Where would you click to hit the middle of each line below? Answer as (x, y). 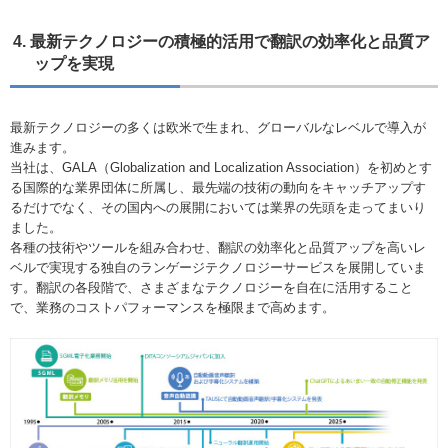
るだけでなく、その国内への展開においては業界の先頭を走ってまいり (218, 208)
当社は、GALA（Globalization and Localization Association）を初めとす (221, 168)
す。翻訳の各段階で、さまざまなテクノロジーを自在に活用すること (211, 288)
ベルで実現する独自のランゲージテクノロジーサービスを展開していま (218, 268)
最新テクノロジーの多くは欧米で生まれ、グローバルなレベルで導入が (218, 128)
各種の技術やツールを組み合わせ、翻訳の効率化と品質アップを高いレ (218, 248)
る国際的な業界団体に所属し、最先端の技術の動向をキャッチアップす (218, 188)
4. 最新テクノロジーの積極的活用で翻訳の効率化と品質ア (222, 42)
